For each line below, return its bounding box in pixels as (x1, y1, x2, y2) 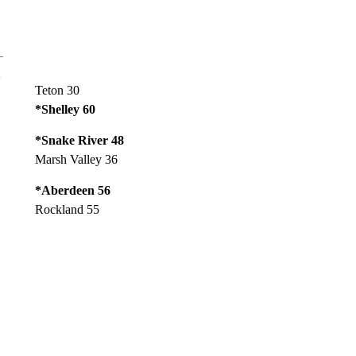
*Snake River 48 (34, 133, 124, 147)
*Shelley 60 (34, 103, 95, 116)
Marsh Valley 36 (34, 153, 118, 166)
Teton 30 (34, 83, 79, 97)
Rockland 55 (34, 203, 99, 216)
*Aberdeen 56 (34, 184, 110, 197)
